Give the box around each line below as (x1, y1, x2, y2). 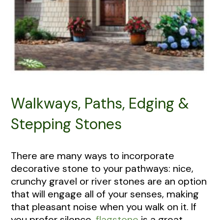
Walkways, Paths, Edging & (11, 93, 189, 113)
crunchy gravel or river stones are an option (11, 175, 207, 188)
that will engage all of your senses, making (11, 188, 199, 201)
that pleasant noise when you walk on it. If (11, 200, 196, 214)
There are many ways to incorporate (11, 149, 174, 163)
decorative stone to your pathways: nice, (11, 162, 193, 175)
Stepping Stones (11, 114, 122, 134)
